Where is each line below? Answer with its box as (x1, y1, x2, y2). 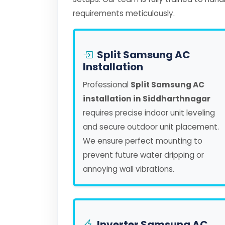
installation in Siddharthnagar (83, 93, 210, 104)
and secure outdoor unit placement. (83, 122, 219, 132)
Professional (83, 79, 131, 90)
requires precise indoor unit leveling (83, 107, 215, 118)
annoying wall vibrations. (83, 164, 174, 174)
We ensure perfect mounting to (83, 136, 202, 146)
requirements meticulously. (73, 8, 175, 19)
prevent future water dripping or (83, 150, 204, 160)
